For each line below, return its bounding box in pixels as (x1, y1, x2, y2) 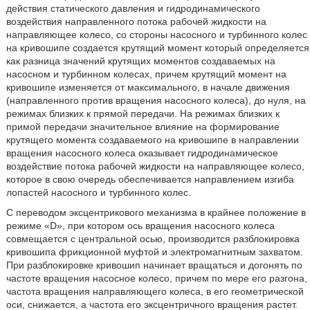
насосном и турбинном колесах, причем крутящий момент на (6, 69, 286, 80)
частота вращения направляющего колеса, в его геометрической (6, 286, 304, 297)
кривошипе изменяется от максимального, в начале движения (6, 82, 290, 93)
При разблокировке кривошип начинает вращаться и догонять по (6, 259, 302, 271)
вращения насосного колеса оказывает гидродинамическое (6, 147, 278, 158)
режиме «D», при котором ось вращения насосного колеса (6, 220, 275, 231)
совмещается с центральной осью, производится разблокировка (6, 233, 300, 244)
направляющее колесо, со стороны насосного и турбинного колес (6, 29, 307, 40)
